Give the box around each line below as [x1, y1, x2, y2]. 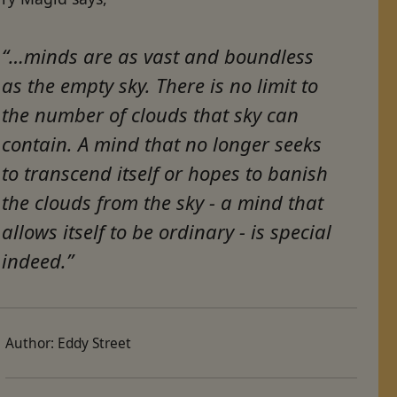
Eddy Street [58, 333, 132, 353]
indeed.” [2, 246, 74, 274]
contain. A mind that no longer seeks [2, 129, 323, 157]
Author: [5, 333, 58, 353]
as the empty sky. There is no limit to [2, 71, 319, 98]
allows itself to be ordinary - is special [2, 217, 332, 245]
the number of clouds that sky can [2, 100, 300, 128]
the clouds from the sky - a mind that [2, 188, 324, 215]
